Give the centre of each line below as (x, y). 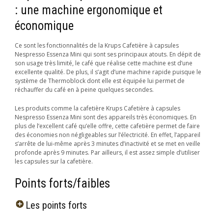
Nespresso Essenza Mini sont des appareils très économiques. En (106, 117)
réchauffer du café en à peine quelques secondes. (84, 89)
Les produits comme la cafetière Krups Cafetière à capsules (97, 108)
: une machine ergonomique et (89, 10)
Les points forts (56, 205)
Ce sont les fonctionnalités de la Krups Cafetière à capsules (97, 45)
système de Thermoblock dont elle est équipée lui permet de (100, 81)
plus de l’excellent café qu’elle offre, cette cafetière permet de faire (107, 126)
